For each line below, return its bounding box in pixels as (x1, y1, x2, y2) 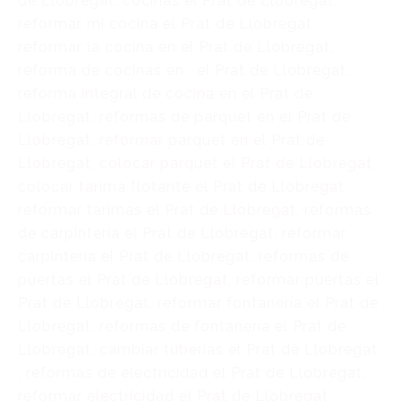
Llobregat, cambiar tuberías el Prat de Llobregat (18, 341, 378, 358)
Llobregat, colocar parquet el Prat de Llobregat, (18, 155, 376, 172)
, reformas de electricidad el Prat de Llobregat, (18, 364, 366, 381)
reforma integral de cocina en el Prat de (18, 85, 313, 102)
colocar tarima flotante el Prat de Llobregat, (18, 178, 348, 195)
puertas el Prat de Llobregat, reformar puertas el (18, 271, 380, 288)
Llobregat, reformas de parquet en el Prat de (18, 108, 351, 125)
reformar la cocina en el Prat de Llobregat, (18, 38, 334, 55)
